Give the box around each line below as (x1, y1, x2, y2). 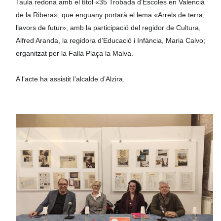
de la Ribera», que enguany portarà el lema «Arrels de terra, (16, 11, 205, 19)
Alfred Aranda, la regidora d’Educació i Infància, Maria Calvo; (16, 37, 206, 45)
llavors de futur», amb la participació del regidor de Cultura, (16, 24, 201, 32)
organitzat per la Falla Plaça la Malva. (16, 49, 134, 58)
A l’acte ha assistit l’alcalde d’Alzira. (16, 75, 125, 83)
